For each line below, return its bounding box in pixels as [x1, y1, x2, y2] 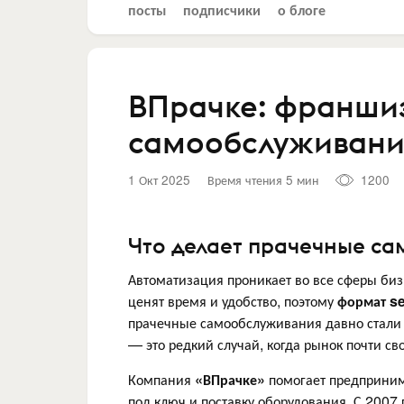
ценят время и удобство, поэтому [128, 290, 337, 311]
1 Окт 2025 [128, 170, 190, 188]
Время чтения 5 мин [207, 170, 318, 188]
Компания [128, 369, 195, 390]
